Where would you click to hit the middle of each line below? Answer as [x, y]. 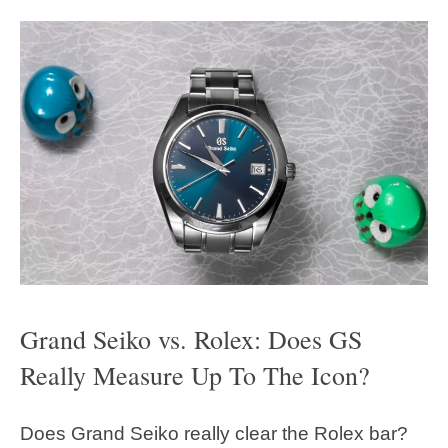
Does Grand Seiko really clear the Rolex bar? [214, 434]
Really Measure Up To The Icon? [195, 374]
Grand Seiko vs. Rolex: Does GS [191, 338]
